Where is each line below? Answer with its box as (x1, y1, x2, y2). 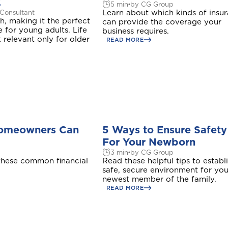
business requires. (102, 26, 172, 36)
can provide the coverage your (102, 17, 221, 26)
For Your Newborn (102, 136, 195, 148)
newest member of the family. (102, 175, 216, 184)
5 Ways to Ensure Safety (102, 124, 227, 136)
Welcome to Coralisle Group (12, 202, 216, 220)
